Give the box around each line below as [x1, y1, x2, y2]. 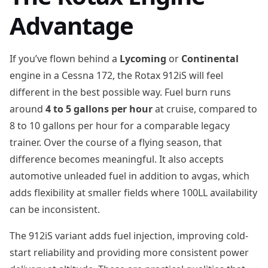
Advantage [10, 9, 133, 42]
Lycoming [120, 52, 166, 65]
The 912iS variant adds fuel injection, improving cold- [10, 229, 248, 242]
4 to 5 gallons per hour [45, 102, 153, 115]
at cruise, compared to [153, 102, 257, 115]
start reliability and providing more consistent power [10, 246, 249, 259]
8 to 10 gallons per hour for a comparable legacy [10, 119, 230, 132]
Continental [181, 52, 239, 65]
